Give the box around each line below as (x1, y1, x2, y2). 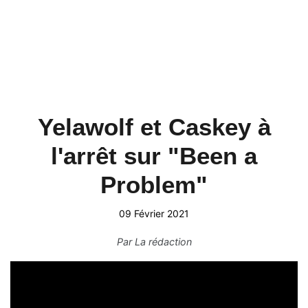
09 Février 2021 (119, 208, 189, 219)
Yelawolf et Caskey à (37, 113, 271, 140)
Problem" (100, 171, 208, 198)
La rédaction (134, 236, 192, 247)
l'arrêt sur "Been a (51, 142, 257, 169)
